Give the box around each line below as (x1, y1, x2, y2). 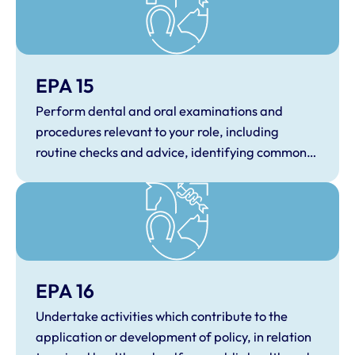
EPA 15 (35, 73, 94, 97)
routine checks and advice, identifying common (35, 143, 307, 160)
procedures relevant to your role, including (35, 123, 279, 139)
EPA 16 (35, 279, 94, 303)
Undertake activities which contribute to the (35, 308, 288, 325)
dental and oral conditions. (35, 164, 190, 181)
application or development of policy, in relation (35, 329, 311, 345)
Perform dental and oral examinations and (35, 102, 283, 119)
